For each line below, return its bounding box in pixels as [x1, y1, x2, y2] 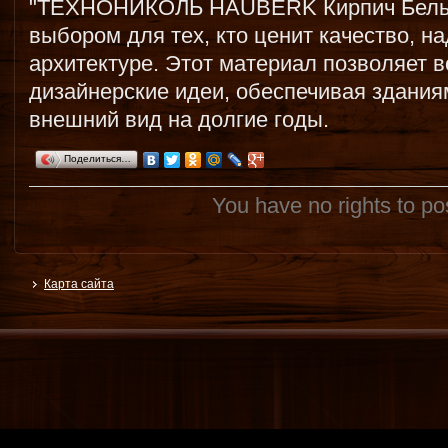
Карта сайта [44, 277, 114, 291]
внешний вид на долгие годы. [29, 107, 329, 132]
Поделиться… [64, 153, 131, 164]
